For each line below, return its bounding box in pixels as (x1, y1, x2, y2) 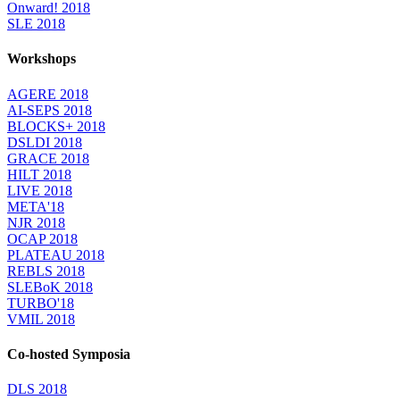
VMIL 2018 (7, 311, 75, 327)
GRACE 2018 (7, 150, 89, 166)
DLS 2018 (7, 381, 67, 397)
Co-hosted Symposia (7, 346, 130, 362)
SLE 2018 (7, 16, 65, 32)
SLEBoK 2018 (7, 279, 93, 295)
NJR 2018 (7, 214, 65, 230)
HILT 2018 (7, 166, 71, 182)
